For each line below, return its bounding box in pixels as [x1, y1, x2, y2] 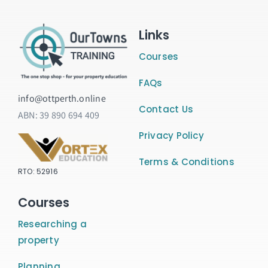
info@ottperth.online [17, 92, 106, 105]
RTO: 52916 [17, 166, 58, 177]
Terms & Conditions [138, 155, 234, 168]
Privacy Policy [138, 129, 204, 142]
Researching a [17, 218, 87, 231]
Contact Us [138, 102, 193, 115]
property [17, 234, 59, 247]
